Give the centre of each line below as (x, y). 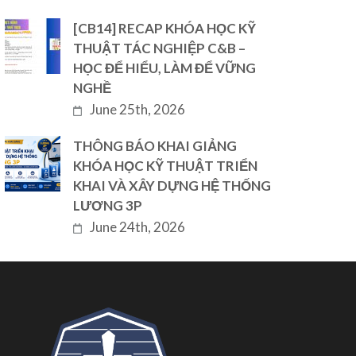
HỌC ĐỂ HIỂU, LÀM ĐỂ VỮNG (165, 68)
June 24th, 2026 (138, 227)
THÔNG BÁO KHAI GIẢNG (155, 146)
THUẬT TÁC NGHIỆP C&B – (160, 48)
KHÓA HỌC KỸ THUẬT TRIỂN (166, 166)
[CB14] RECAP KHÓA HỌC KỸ (165, 28)
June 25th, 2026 (138, 109)
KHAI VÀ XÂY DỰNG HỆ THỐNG (172, 186)
